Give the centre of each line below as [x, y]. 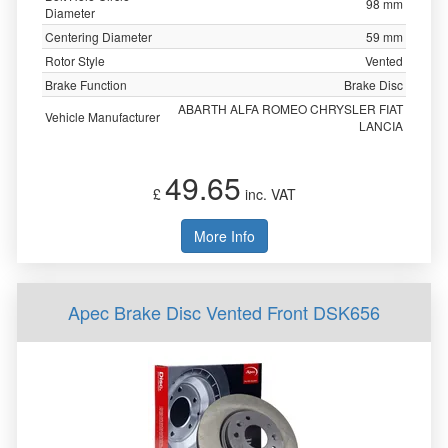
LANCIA [381, 125]
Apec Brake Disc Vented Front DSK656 [224, 312]
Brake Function [86, 84]
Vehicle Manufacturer [102, 116]
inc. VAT [268, 194]
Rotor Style [75, 60]
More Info [224, 236]
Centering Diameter [98, 36]
